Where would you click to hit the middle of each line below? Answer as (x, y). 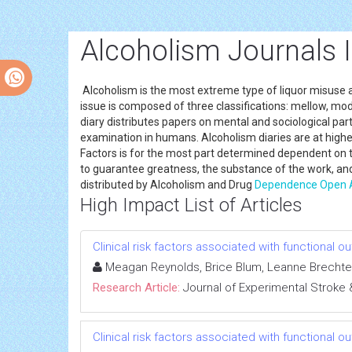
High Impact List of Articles (191, 205)
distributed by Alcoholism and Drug (167, 184)
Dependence (287, 184)
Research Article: (136, 287)
